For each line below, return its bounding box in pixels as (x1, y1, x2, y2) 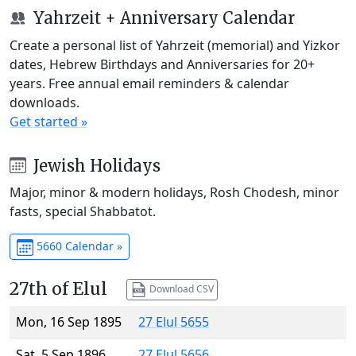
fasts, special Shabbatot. (10, 203, 156, 221)
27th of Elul (10, 278, 107, 300)
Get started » (10, 112, 87, 130)
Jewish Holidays (29, 155, 161, 176)
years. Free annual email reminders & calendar (10, 74, 289, 92)
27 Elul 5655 (138, 313, 209, 331)
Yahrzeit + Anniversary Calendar (29, 7, 295, 28)
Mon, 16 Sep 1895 (16, 313, 122, 331)
